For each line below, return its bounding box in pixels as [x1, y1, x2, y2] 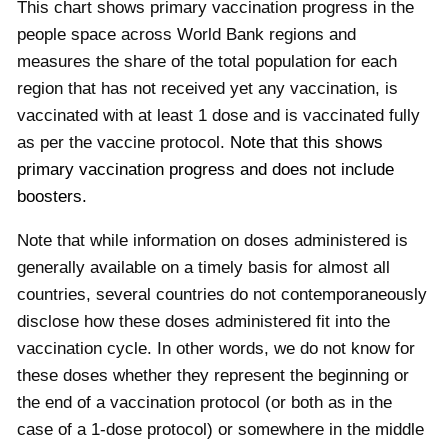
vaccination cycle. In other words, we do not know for [17, 338, 415, 358]
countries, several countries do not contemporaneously [17, 284, 427, 304]
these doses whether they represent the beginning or [17, 365, 409, 385]
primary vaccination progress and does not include [17, 159, 394, 179]
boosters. [17, 186, 87, 206]
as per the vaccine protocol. [17, 132, 230, 152]
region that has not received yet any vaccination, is [17, 78, 398, 98]
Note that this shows [230, 132, 383, 152]
